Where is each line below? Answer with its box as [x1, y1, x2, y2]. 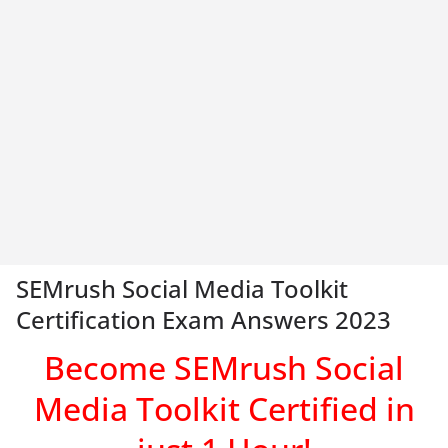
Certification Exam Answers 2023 [16, 303, 391, 336]
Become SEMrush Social [44, 346, 404, 389]
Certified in [247, 387, 415, 430]
